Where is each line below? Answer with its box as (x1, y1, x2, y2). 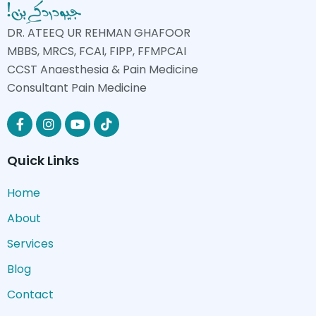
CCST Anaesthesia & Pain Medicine (7, 61, 198, 78)
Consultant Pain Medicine (7, 79, 147, 96)
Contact (7, 286, 54, 303)
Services (7, 235, 54, 252)
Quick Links (7, 151, 79, 169)
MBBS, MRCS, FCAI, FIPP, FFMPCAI (7, 42, 186, 59)
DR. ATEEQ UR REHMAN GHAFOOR (7, 24, 190, 41)
